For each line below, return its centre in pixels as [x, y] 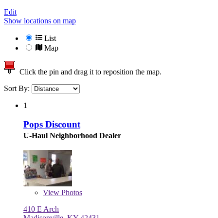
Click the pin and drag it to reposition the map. [89, 72]
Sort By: [18, 89]
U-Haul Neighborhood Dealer [72, 135]
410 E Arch [41, 209]
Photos [71, 192]
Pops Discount [52, 124]
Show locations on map [40, 21]
